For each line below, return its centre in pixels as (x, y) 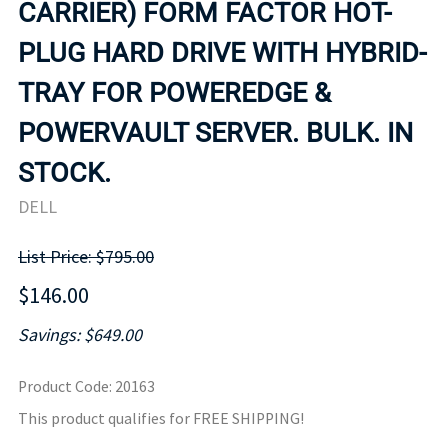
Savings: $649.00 (80, 334)
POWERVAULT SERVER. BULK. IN (215, 133)
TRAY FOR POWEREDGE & (174, 93)
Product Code (63, 386)
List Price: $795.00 (86, 256)
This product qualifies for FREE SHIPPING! (161, 418)
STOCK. (64, 173)
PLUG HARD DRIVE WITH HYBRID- (222, 53)
